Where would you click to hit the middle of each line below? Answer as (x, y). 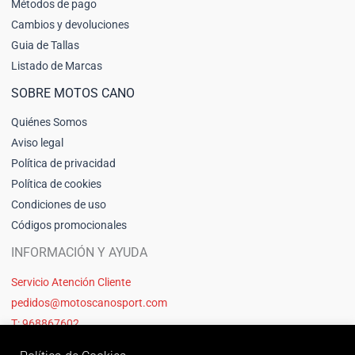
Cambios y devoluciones (70, 25)
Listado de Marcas (57, 66)
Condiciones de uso (59, 205)
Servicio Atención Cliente (71, 282)
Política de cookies (56, 184)
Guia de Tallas (45, 46)
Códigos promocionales (69, 225)
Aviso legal (37, 143)
